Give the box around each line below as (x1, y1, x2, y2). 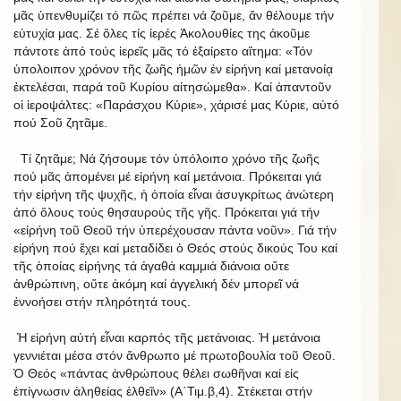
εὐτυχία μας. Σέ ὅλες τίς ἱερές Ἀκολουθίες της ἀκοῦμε (13, 25, 310, 40)
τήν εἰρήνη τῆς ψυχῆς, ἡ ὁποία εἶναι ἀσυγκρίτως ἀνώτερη (13, 186, 334, 201)
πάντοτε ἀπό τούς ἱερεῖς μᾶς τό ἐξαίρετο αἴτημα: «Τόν (13, 43, 312, 58)
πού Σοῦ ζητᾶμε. (13, 115, 107, 130)
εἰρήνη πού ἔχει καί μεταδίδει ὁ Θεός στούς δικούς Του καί (13, 240, 337, 255)
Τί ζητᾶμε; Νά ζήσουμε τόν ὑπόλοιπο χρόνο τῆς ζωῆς (13, 150, 320, 166)
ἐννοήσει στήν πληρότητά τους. (13, 294, 191, 309)
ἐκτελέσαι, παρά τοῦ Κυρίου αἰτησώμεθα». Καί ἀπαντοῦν (13, 79, 331, 94)
